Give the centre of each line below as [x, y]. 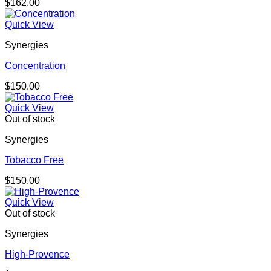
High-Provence [37, 255]
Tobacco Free [34, 160]
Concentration [35, 66]
